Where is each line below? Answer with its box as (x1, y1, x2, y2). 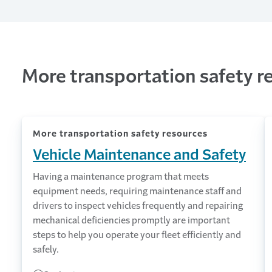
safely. (33, 244, 59, 254)
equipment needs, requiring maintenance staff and (33, 186, 242, 195)
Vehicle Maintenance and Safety (33, 147, 246, 162)
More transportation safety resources (33, 129, 208, 138)
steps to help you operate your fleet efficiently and (33, 229, 241, 239)
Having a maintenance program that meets (33, 171, 209, 181)
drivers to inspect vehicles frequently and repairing (33, 200, 243, 210)
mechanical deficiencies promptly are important (33, 215, 230, 225)
